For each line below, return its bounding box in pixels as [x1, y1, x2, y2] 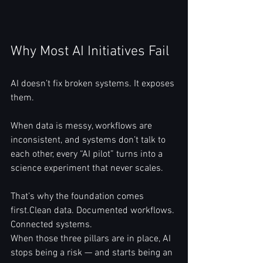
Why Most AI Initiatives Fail [11, 43, 169, 60]
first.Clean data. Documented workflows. [11, 205, 177, 217]
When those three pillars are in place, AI [11, 233, 173, 245]
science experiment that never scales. [11, 163, 163, 175]
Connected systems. [11, 219, 92, 231]
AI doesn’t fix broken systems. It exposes [11, 78, 177, 90]
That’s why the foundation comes [11, 191, 146, 203]
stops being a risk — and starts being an [11, 247, 175, 259]
